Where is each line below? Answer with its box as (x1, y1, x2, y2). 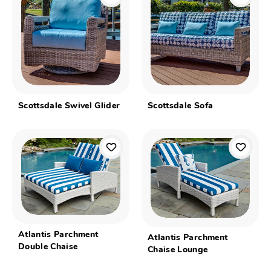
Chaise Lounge (148, 246, 208, 255)
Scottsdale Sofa (148, 101, 214, 111)
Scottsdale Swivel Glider (18, 101, 120, 111)
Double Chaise (18, 243, 78, 252)
